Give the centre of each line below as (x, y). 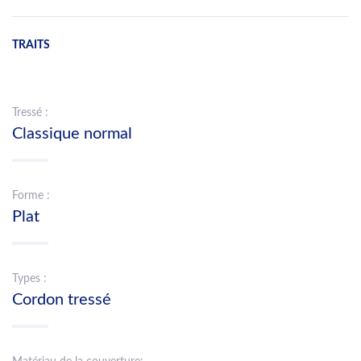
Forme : (31, 195)
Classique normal (72, 133)
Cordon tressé (62, 299)
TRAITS (31, 44)
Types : (29, 278)
